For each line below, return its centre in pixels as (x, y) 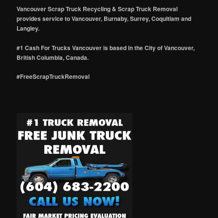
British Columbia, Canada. (53, 57)
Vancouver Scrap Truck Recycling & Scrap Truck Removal (97, 9)
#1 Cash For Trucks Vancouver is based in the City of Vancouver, (106, 47)
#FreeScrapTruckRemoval (53, 77)
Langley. (28, 28)
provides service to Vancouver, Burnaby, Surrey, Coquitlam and (104, 19)
